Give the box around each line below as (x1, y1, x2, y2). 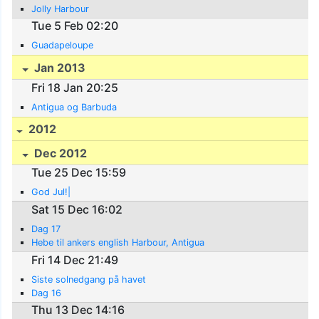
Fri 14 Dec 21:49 (31, 252, 119, 267)
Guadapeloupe (31, 40, 94, 51)
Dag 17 (31, 224, 61, 235)
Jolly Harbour (31, 3, 90, 14)
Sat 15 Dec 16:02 (31, 202, 123, 217)
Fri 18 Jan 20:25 (31, 80, 119, 95)
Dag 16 (31, 287, 62, 298)
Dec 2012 (31, 146, 88, 161)
